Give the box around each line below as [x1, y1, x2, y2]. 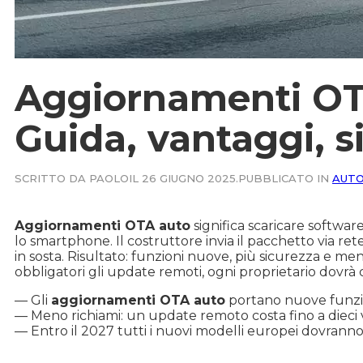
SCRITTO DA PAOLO [15, 171, 129, 185]
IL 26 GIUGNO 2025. [129, 171, 238, 185]
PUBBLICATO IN [238, 171, 332, 185]
